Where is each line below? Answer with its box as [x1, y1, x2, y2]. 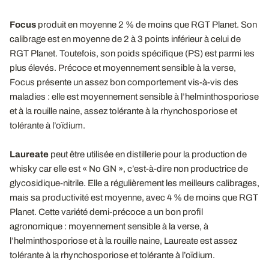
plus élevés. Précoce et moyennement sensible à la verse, [10, 62, 236, 73]
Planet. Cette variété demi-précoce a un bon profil [10, 207, 203, 217]
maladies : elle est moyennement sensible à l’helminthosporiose [10, 91, 259, 101]
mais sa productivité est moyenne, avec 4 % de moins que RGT [10, 192, 258, 202]
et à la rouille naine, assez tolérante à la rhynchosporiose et [10, 106, 237, 116]
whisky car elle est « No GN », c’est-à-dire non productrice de [10, 163, 248, 174]
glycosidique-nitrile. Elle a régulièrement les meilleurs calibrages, [10, 178, 259, 188]
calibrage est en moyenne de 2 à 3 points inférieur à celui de [10, 34, 241, 44]
